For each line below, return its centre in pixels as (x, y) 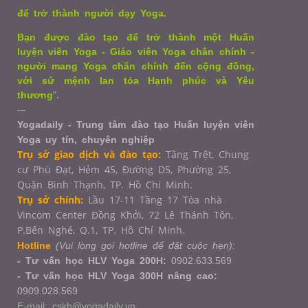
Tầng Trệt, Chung (207, 155)
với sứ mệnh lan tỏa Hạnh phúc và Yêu (136, 81)
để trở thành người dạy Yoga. (92, 13)
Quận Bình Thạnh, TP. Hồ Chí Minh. (105, 185)
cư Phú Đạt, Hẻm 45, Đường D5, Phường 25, (124, 170)
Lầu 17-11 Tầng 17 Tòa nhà (153, 200)
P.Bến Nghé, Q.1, (60, 230)
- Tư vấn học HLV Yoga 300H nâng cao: (117, 276)
